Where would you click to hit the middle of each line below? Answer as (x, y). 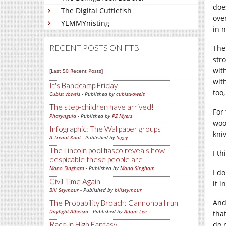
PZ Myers (122, 116)
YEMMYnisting (85, 23)
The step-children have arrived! (102, 107)
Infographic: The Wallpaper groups (105, 129)
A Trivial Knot (65, 137)
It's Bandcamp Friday (83, 86)
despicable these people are (96, 160)
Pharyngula (63, 116)
